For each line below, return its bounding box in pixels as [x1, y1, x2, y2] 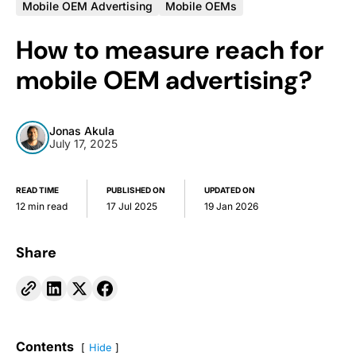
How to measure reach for [16, 33, 323, 68]
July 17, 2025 [49, 137, 118, 151]
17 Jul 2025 [106, 200, 157, 213]
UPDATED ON [204, 185, 255, 195]
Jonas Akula [49, 124, 114, 138]
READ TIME [16, 185, 59, 195]
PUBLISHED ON [106, 185, 165, 195]
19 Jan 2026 [204, 200, 258, 213]
